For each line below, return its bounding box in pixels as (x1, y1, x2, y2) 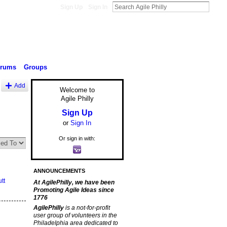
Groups (23, 63, 47, 71)
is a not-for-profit (65, 204, 110, 212)
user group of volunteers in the (33, 212, 117, 219)
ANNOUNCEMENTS (33, 168, 85, 174)
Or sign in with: (59, 135, 95, 141)
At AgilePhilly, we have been (33, 179, 115, 186)
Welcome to (59, 86, 95, 94)
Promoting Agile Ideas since (33, 186, 114, 194)
